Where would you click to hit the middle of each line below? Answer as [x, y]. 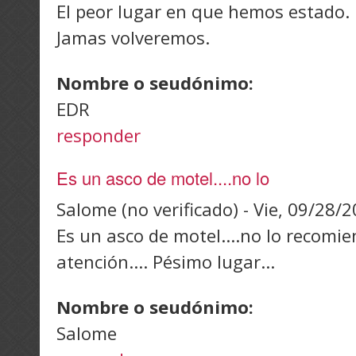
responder [99, 135]
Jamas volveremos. [133, 38]
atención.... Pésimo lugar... [166, 262]
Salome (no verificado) [147, 209]
